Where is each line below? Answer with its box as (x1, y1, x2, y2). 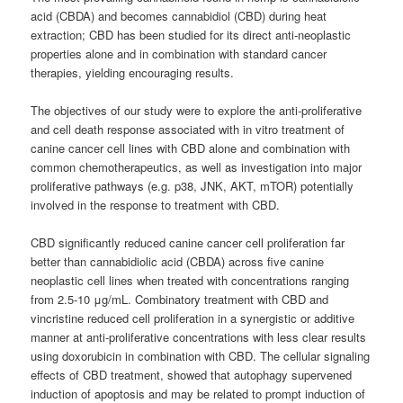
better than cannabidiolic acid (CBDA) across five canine (31, 253, 325, 271)
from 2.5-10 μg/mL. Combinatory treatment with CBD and (31, 291, 329, 309)
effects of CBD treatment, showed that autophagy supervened (31, 366, 353, 384)
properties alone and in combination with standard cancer (31, 45, 327, 63)
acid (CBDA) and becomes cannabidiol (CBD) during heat (31, 7, 327, 25)
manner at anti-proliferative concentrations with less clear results (31, 328, 367, 346)
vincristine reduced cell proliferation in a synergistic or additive (31, 309, 355, 327)
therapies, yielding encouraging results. (31, 64, 235, 82)
